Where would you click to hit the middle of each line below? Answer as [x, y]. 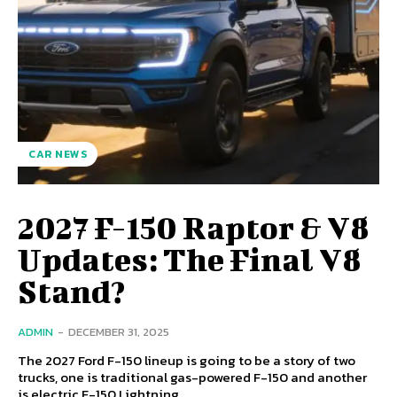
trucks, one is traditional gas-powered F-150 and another [192, 377]
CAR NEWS [58, 154]
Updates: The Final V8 [190, 258]
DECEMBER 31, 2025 [119, 331]
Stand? [71, 290]
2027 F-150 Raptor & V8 [194, 226]
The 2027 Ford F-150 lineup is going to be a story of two [187, 360]
